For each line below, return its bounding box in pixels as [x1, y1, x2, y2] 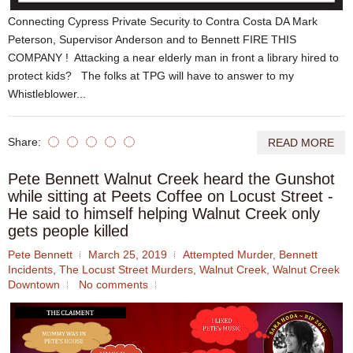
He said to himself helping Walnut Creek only [8, 204, 320, 222]
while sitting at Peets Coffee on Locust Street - [8, 187, 333, 205]
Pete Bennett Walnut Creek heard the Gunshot [8, 169, 335, 188]
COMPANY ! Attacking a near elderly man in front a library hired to [8, 50, 339, 64]
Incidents [8, 262, 53, 276]
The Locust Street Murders [59, 262, 193, 276]
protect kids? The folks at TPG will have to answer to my [8, 69, 294, 82]
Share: [8, 135, 44, 148]
